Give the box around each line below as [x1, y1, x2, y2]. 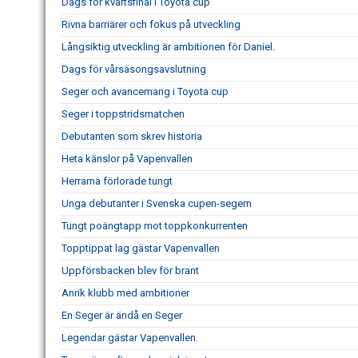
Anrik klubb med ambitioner [62, 287, 192, 299]
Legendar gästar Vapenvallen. [62, 332, 198, 344]
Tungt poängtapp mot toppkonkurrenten [62, 220, 248, 232]
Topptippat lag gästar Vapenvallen [62, 242, 220, 254]
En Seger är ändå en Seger [62, 309, 182, 321]
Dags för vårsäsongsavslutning [62, 63, 206, 75]
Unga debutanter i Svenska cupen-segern [62, 197, 252, 209]
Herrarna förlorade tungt [62, 175, 173, 187]
